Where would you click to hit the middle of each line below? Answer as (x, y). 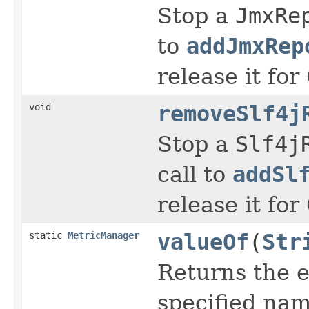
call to (195, 174)
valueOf (203, 242)
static (48, 235)
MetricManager (103, 235)
